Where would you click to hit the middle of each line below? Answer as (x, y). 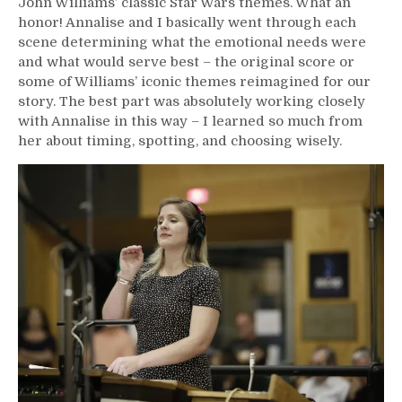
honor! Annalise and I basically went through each (187, 22)
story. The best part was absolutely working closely (192, 101)
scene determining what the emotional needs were (192, 42)
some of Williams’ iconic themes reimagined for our (194, 81)
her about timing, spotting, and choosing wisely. (180, 140)
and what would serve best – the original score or (186, 61)
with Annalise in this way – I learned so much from (190, 121)
